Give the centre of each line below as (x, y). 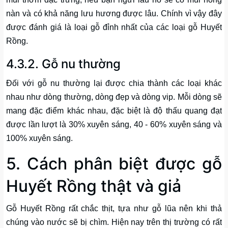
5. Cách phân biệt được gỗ (114, 164)
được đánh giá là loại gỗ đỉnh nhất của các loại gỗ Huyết (114, 27)
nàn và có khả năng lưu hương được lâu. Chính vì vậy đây (114, 14)
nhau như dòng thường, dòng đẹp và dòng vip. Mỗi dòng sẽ (114, 97)
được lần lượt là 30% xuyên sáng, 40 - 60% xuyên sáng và (114, 125)
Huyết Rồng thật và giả (94, 186)
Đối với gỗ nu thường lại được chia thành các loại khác (114, 83)
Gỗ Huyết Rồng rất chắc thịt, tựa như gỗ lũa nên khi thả (114, 209)
